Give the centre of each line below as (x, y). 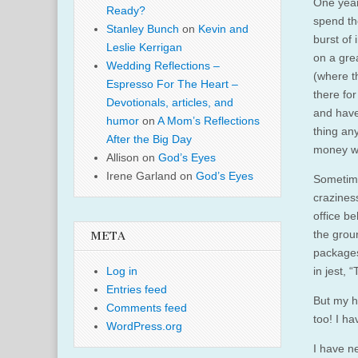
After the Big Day (149, 139)
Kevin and (223, 29)
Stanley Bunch (143, 29)
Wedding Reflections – (163, 66)
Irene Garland (141, 176)
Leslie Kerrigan (144, 48)
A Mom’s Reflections (209, 121)
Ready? (126, 11)
